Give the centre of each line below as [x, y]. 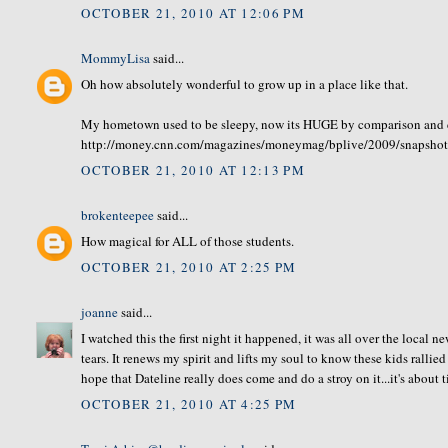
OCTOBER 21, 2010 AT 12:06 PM [193, 12]
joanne [100, 311]
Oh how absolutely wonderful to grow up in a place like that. [245, 84]
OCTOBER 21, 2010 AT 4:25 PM [189, 403]
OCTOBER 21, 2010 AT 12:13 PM [193, 169]
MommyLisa [116, 57]
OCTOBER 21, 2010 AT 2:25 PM [189, 266]
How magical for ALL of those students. [188, 241]
